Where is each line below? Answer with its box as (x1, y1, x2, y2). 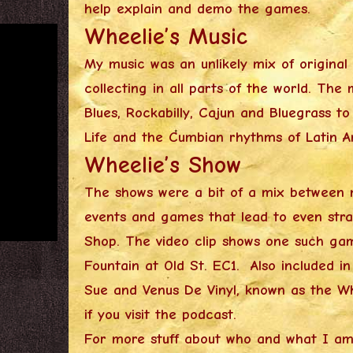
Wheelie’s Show (84, 150, 242, 179)
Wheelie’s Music (84, 22, 248, 50)
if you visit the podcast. (84, 305, 237, 323)
